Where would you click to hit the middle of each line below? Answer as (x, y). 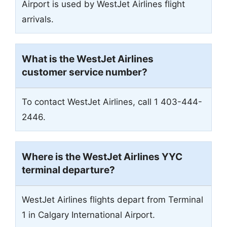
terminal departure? (68, 170)
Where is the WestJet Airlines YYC (102, 157)
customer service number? (85, 72)
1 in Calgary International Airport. (88, 215)
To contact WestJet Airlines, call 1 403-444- (112, 102)
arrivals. (38, 19)
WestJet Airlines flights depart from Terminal (112, 199)
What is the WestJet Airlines (88, 59)
